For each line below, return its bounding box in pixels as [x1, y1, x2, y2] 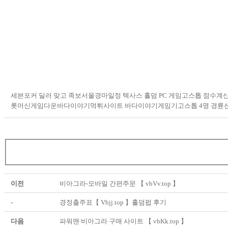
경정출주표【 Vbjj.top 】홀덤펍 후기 [60, 198, 166, 206]
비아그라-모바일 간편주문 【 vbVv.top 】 [60, 179, 179, 187]
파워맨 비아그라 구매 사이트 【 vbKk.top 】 [60, 217, 187, 225]
